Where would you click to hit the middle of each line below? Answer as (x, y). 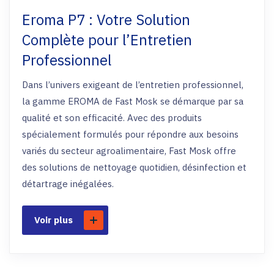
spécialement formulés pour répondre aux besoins (130, 134)
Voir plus (54, 220)
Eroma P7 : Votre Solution (106, 20)
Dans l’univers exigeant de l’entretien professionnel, (133, 85)
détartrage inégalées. (68, 184)
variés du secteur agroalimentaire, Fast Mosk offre (129, 151)
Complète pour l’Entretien (107, 40)
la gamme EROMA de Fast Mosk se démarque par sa (133, 101)
